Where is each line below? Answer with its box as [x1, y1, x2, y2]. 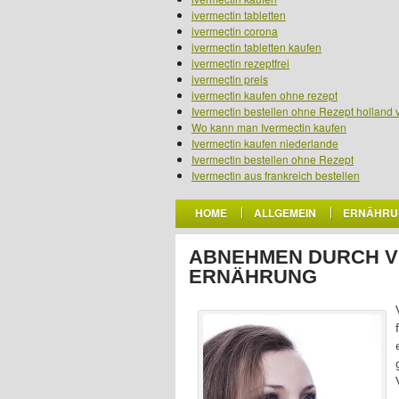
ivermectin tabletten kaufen [191, 39, 322, 54]
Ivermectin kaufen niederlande [191, 135, 338, 151]
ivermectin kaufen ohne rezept [191, 87, 338, 102]
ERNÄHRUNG [189, 265, 317, 288]
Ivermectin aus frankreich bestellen [191, 167, 360, 183]
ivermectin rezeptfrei [191, 55, 289, 70]
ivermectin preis [191, 71, 268, 86]
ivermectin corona [191, 23, 278, 38]
